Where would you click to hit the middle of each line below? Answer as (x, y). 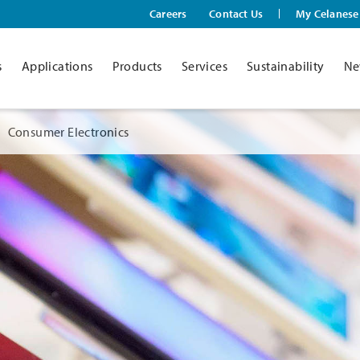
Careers (168, 13)
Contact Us (236, 13)
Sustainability (286, 66)
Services (204, 66)
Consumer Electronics (68, 132)
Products (137, 66)
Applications (57, 66)
